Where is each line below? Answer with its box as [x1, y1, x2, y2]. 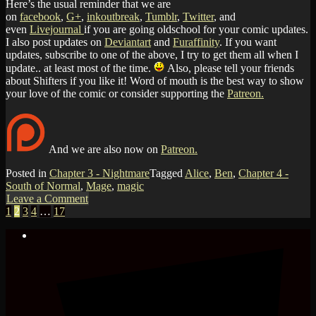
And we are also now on [46, 143, 161, 156]
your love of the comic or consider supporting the [6, 87, 227, 100]
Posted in [6, 167, 49, 180]
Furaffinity [173, 36, 219, 49]
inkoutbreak [87, 11, 140, 23]
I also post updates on [6, 36, 104, 49]
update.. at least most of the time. [6, 62, 154, 75]
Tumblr [145, 11, 177, 23]
